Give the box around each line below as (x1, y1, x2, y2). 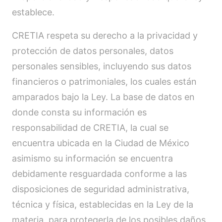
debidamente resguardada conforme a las (12, 168, 187, 179)
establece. (12, 7, 55, 17)
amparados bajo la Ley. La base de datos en (12, 92, 195, 102)
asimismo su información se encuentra (12, 153, 173, 164)
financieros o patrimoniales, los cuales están (12, 76, 197, 87)
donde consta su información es (12, 107, 147, 117)
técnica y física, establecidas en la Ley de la (12, 199, 193, 210)
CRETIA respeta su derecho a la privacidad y (12, 30, 198, 41)
